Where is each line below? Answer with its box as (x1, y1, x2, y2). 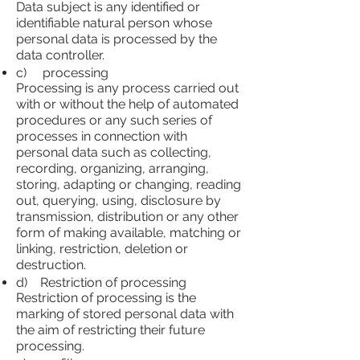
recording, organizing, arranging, (16, 161, 209, 176)
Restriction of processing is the (16, 290, 196, 305)
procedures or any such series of (16, 112, 212, 128)
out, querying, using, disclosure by (16, 193, 221, 208)
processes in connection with (16, 129, 187, 144)
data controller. (16, 47, 104, 63)
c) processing (16, 65, 108, 80)
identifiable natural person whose (16, 15, 212, 31)
